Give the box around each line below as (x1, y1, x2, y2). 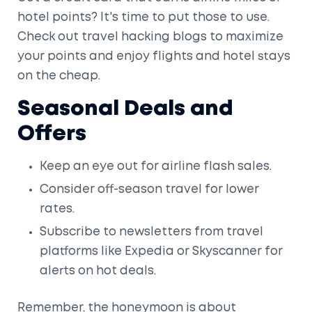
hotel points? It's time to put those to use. (17, 12, 270, 23)
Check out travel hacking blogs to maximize (17, 31, 283, 42)
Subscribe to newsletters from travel (40, 226, 263, 237)
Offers (17, 124, 86, 143)
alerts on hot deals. (40, 265, 156, 276)
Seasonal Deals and (17, 99, 233, 118)
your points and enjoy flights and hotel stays (17, 51, 290, 62)
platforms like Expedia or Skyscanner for (40, 246, 283, 257)
